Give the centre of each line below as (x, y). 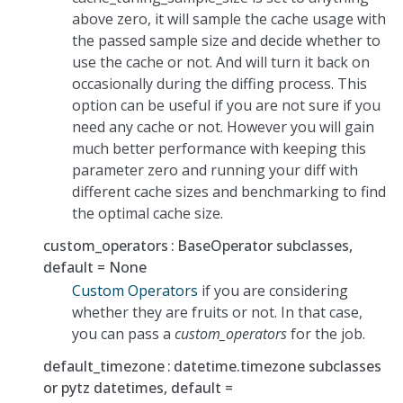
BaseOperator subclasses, (265, 245)
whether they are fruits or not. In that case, (217, 312)
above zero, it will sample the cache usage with (229, 18)
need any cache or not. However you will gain (223, 126)
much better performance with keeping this (219, 148)
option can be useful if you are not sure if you (226, 105)
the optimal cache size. (148, 213)
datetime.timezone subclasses (278, 366)
